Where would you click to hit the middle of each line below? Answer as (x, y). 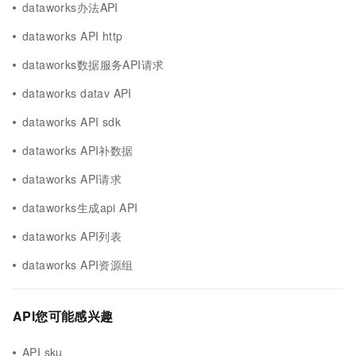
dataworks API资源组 (78, 265)
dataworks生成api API (80, 207)
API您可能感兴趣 (63, 316)
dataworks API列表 (72, 236)
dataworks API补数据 (78, 150)
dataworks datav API (77, 93)
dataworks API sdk (72, 122)
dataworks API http (73, 36)
